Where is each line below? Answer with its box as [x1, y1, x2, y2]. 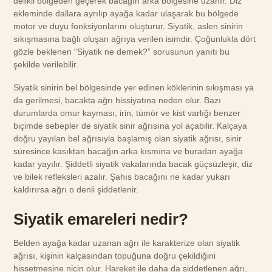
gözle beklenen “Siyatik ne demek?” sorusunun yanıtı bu [13, 47, 230, 56]
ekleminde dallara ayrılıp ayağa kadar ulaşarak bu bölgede [13, 8, 239, 18]
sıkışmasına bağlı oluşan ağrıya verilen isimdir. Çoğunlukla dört [13, 34, 256, 44]
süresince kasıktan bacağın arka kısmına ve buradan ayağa [13, 146, 243, 157]
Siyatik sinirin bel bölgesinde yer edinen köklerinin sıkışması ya [13, 83, 254, 93]
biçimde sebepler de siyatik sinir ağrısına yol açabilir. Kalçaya [13, 121, 248, 131]
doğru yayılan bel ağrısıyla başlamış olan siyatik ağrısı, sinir [13, 134, 242, 144]
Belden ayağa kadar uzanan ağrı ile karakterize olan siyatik [13, 237, 240, 248]
